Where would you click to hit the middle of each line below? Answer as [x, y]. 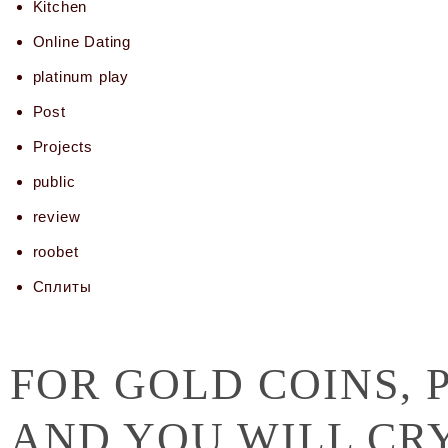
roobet [55, 252]
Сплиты [62, 287]
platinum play [80, 77]
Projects [62, 147]
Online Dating [81, 42]
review [56, 217]
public [54, 182]
